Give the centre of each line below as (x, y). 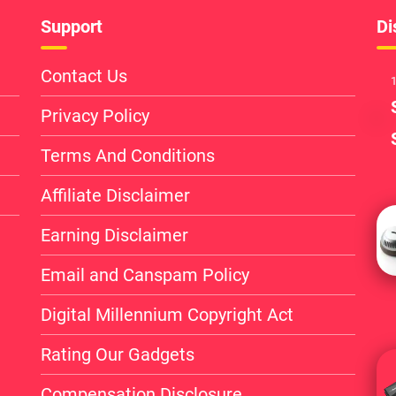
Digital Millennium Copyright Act (167, 314)
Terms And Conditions (127, 155)
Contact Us (84, 76)
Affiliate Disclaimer (115, 195)
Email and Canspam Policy (145, 274)
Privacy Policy (95, 115)
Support (71, 26)
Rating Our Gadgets (117, 354)
